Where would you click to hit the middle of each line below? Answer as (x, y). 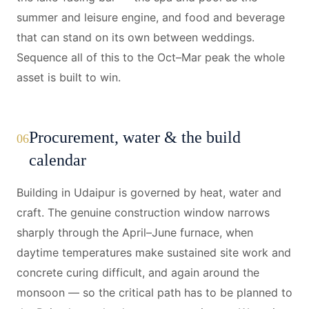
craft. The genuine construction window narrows (143, 212)
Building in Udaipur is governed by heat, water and (149, 192)
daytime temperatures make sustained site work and (154, 252)
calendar (58, 160)
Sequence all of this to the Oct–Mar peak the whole (151, 57)
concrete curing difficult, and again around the (138, 272)
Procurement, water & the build (135, 137)
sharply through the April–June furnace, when (135, 232)
